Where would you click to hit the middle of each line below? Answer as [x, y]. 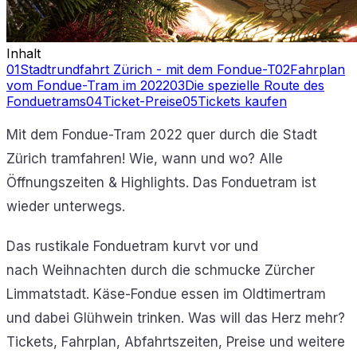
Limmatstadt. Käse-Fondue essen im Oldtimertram [166, 294]
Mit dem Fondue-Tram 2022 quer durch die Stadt [162, 134]
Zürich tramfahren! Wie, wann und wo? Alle [145, 158]
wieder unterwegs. [66, 206]
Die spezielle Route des [255, 85]
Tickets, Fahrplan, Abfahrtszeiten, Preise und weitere [176, 341]
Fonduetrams [46, 101]
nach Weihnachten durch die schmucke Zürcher [161, 270]
